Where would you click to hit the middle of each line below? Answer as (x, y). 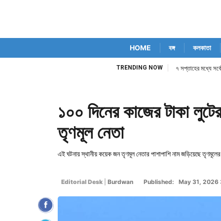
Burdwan (120, 182)
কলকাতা (202, 48)
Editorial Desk (81, 182)
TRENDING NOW (140, 68)
